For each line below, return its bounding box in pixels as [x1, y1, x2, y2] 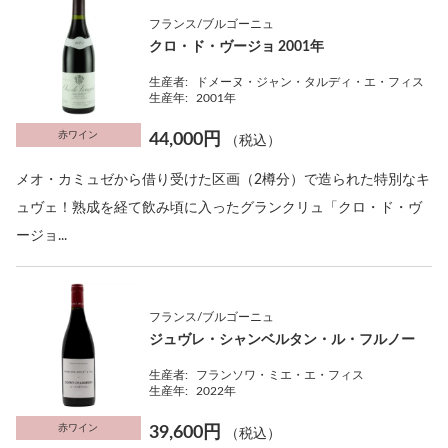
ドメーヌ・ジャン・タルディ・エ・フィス [196, 75, 425, 88]
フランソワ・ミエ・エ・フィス [196, 368, 365, 381]
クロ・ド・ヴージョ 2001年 [149, 39, 325, 54]
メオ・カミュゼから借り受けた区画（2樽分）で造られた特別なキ [16, 172, 430, 187]
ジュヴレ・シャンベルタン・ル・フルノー [149, 332, 416, 347]
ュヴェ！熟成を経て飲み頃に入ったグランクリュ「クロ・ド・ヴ [16, 200, 422, 215]
